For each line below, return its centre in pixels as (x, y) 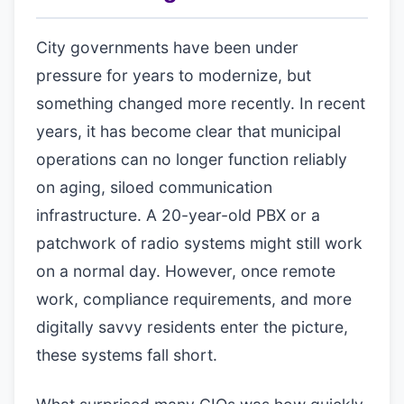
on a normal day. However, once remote (186, 271)
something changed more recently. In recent (201, 103)
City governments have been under (167, 47)
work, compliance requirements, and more (194, 299)
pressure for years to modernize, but (174, 75)
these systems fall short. (127, 355)
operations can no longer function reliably (192, 159)
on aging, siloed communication (154, 187)
